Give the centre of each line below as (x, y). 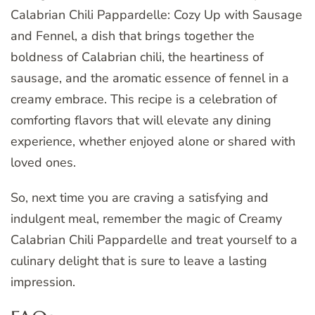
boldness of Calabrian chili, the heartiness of (137, 57)
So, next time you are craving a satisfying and (140, 197)
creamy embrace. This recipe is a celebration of (144, 99)
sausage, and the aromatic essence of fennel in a (150, 78)
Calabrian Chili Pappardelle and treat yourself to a (154, 239)
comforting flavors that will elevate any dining (141, 120)
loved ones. (43, 162)
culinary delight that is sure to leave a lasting (139, 261)
